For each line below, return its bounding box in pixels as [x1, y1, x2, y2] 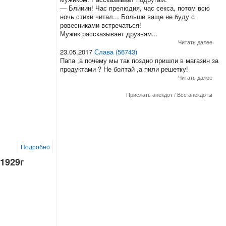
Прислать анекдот [126, 90, 173, 98]
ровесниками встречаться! [60, 20, 141, 30]
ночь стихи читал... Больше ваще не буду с [60, 11, 195, 21]
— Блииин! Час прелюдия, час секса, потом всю [60, 3, 210, 13]
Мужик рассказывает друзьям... [60, 28, 158, 38]
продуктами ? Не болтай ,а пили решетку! [60, 64, 188, 74]
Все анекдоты [177, 90, 213, 98]
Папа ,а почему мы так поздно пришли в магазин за [60, 55, 218, 65]
